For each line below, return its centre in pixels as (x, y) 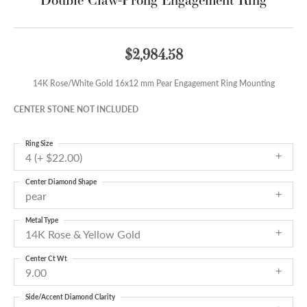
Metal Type (42, 220)
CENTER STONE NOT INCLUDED (76, 109)
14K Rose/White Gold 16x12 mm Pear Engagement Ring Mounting (153, 83)
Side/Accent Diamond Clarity (70, 297)
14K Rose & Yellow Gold (83, 234)
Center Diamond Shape (61, 182)
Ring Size (39, 144)
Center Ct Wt (46, 259)
